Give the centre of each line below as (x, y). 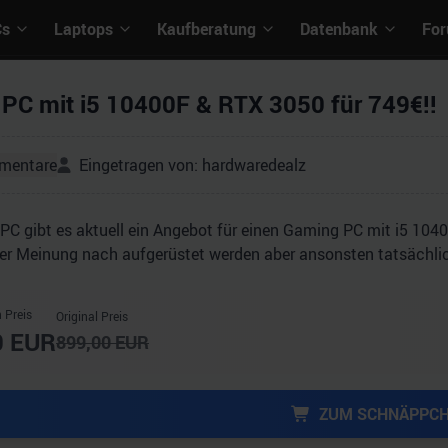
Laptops (83, 29)
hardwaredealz (254, 165)
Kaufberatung (206, 29)
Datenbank (339, 29)
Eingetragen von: (140, 165)
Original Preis (92, 316)
